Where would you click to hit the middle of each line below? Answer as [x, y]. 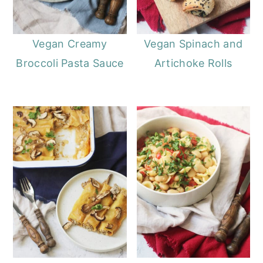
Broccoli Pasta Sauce [70, 63]
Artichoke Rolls [193, 63]
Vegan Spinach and [193, 44]
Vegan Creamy [70, 44]
